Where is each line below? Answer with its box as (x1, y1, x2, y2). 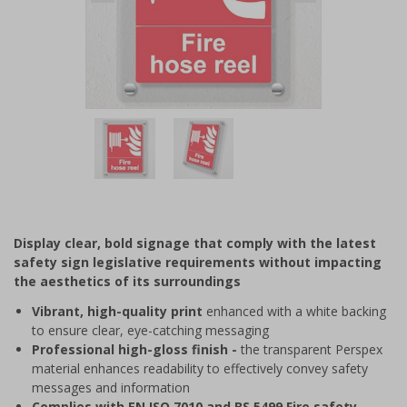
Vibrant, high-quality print (32, 302, 203, 320)
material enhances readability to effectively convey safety (32, 359, 368, 377)
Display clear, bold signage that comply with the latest (14, 233, 376, 252)
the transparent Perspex (241, 340, 382, 358)
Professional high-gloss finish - (32, 340, 241, 358)
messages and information (32, 378, 190, 396)
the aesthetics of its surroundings (14, 272, 241, 290)
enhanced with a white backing (203, 302, 386, 320)
